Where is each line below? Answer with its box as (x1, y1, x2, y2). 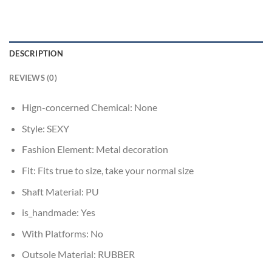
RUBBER (97, 248, 135, 260)
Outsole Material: (21, 248, 98, 260)
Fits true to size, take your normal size (37, 164, 194, 176)
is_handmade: (21, 206, 81, 219)
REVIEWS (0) (9, 73, 57, 83)
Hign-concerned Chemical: (21, 101, 134, 114)
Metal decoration (95, 143, 168, 155)
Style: (21, 122, 47, 134)
